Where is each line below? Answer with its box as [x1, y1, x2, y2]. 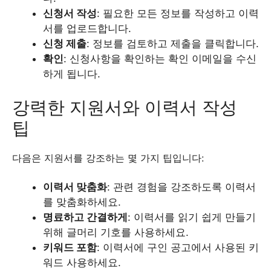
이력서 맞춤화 [43, 180, 107, 193]
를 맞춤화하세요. [43, 195, 121, 208]
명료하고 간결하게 [43, 211, 128, 223]
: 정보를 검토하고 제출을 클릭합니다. [87, 38, 259, 50]
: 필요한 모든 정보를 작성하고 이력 [97, 7, 259, 19]
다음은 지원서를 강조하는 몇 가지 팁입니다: [12, 151, 204, 164]
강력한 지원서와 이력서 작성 [12, 96, 237, 118]
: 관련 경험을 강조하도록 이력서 [107, 180, 256, 193]
